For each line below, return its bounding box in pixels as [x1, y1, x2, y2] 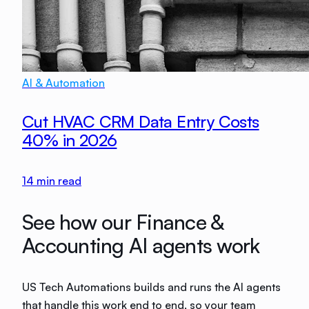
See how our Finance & [22, 209, 224, 235]
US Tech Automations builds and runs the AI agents [22, 280, 281, 294]
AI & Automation [22, 76, 105, 90]
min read [34, 174, 81, 188]
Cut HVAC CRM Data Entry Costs [22, 111, 259, 132]
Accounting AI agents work [22, 232, 260, 258]
